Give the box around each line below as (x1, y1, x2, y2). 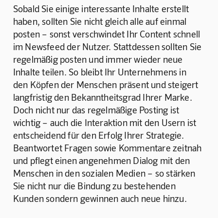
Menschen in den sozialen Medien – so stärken (13, 167, 198, 179)
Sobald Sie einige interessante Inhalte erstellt (13, 2, 191, 14)
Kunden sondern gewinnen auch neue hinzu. (13, 192, 187, 204)
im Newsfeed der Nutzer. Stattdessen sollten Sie (13, 40, 204, 52)
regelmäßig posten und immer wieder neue (13, 53, 185, 65)
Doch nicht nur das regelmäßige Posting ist (13, 104, 182, 115)
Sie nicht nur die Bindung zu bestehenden (13, 180, 178, 191)
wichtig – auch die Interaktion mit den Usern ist (13, 116, 199, 128)
